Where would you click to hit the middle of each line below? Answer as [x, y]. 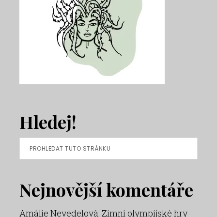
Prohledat [39, 145]
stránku [35, 177]
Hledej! [48, 122]
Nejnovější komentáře [106, 189]
